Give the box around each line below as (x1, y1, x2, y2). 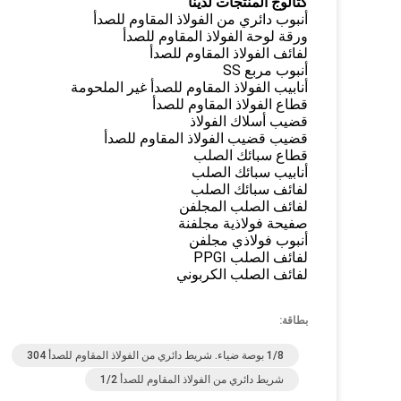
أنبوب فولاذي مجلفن (189, 232, 308, 249)
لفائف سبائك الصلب (191, 181, 308, 198)
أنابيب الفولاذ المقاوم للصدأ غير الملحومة (71, 79, 308, 96)
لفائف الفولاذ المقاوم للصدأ (149, 45, 308, 62)
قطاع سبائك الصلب (193, 147, 308, 164)
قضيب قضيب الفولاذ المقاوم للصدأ (104, 130, 308, 147)
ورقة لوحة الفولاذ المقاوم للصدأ (123, 28, 308, 45)
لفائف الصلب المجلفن (179, 198, 308, 215)
